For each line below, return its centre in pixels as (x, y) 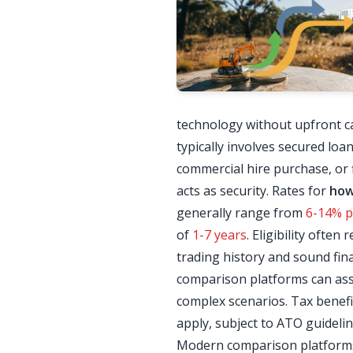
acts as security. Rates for (253, 191)
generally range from (241, 213)
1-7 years (219, 235)
